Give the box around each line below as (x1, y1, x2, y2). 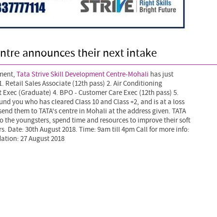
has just (149, 70, 173, 79)
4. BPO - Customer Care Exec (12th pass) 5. (51, 88, 179, 97)
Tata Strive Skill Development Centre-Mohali (16, 70, 149, 79)
